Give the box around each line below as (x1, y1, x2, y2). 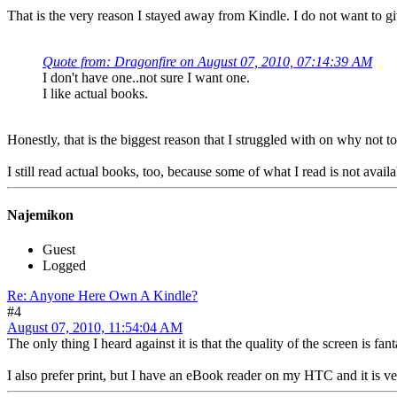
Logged (43, 258, 86, 274)
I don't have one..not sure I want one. (43, 69, 253, 85)
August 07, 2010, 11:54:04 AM (7, 320, 183, 336)
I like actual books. (43, 85, 148, 101)
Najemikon (7, 207, 74, 223)
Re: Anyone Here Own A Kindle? (7, 288, 198, 304)
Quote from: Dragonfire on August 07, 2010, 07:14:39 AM (43, 53, 372, 69)
